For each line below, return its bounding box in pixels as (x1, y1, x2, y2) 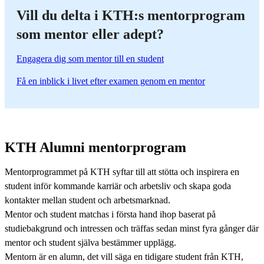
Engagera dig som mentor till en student (16, 53, 164, 64)
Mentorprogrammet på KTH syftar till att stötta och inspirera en (5, 166, 239, 177)
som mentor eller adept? (16, 26, 164, 42)
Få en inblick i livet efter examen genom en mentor (16, 75, 205, 86)
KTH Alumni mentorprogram (5, 139, 186, 155)
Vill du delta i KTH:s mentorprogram (16, 7, 245, 23)
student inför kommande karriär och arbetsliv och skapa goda (5, 180, 231, 191)
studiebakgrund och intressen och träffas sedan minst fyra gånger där (5, 223, 259, 233)
